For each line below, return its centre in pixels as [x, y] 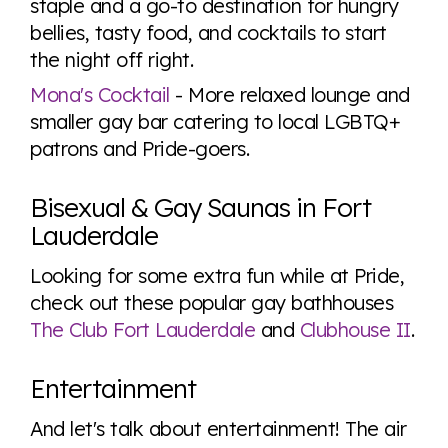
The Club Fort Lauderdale [142, 329]
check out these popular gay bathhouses [211, 302]
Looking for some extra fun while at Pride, [217, 275]
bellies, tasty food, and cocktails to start [208, 32]
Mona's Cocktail [100, 94]
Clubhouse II [355, 329]
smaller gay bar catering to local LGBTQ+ [215, 121]
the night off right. [111, 59]
